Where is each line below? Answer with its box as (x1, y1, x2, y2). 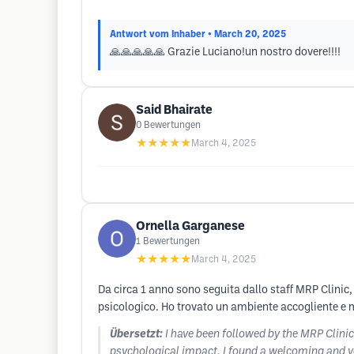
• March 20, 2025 (208, 30, 286, 39)
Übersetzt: (110, 330, 163, 340)
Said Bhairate (136, 104, 213, 116)
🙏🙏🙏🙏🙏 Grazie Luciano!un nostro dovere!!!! (110, 47, 341, 58)
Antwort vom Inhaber (110, 30, 205, 39)
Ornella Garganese (136, 220, 245, 232)
